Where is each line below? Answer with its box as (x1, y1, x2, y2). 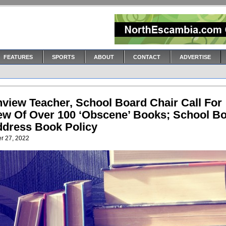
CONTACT (133, 54, 160, 60)
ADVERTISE (180, 54, 211, 60)
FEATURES (4, 54, 33, 60)
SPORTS (52, 54, 75, 60)
